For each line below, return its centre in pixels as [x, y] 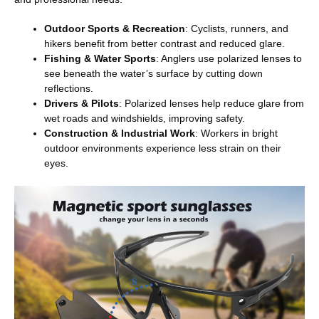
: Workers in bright [236, 133]
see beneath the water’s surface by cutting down [153, 73]
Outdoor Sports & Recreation [115, 28]
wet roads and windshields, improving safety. [145, 118]
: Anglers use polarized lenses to [229, 58]
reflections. [69, 88]
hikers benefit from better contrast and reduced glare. [164, 43]
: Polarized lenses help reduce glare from [211, 103]
